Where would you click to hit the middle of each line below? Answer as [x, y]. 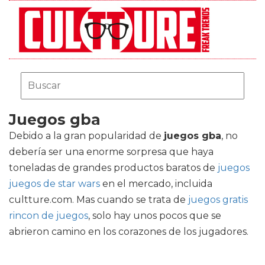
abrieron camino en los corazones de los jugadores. [129, 232]
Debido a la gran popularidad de [86, 136]
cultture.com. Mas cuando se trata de [98, 200]
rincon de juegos [49, 216]
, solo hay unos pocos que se [155, 216]
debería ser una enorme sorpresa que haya [111, 152]
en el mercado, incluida [156, 184]
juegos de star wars [54, 184]
